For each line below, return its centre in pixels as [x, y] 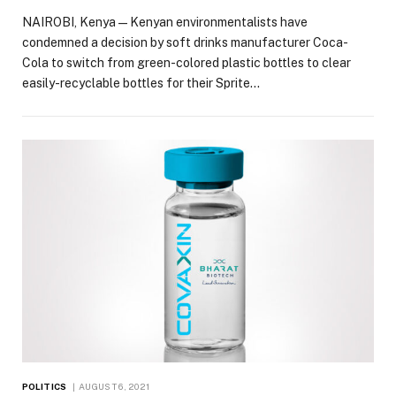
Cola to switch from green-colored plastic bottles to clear [187, 62]
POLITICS [44, 387]
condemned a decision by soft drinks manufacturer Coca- [185, 42]
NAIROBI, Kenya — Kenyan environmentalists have [165, 22]
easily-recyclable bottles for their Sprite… [141, 83]
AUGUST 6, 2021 [114, 387]
